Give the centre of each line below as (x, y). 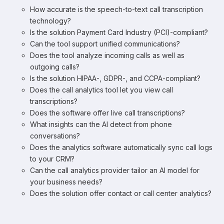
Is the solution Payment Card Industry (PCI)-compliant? (119, 32)
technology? (50, 21)
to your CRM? (52, 159)
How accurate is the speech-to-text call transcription (116, 9)
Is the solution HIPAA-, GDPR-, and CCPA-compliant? (115, 78)
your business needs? (66, 182)
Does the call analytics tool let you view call (101, 90)
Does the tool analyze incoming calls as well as (107, 55)
